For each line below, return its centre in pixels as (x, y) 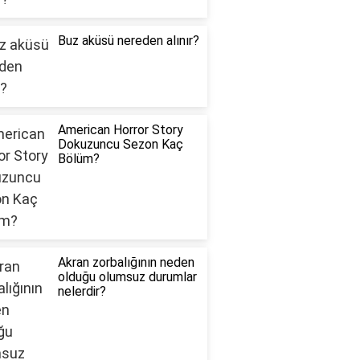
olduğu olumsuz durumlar (127, 277)
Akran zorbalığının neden (126, 263)
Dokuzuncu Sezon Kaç (120, 145)
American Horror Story (120, 130)
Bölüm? (78, 159)
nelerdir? (82, 292)
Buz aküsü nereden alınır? (128, 41)
